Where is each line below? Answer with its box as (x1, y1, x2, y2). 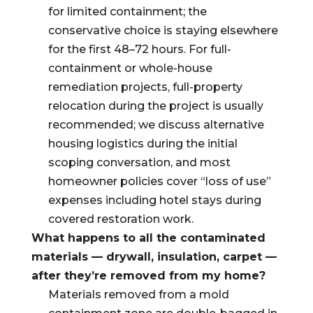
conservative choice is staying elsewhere (48, 24, 278, 37)
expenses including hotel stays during (48, 194, 261, 207)
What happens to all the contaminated (31, 231, 265, 245)
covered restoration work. (48, 212, 194, 226)
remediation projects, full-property (48, 80, 242, 94)
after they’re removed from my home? (31, 269, 265, 282)
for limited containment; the (48, 5, 207, 18)
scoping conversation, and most (48, 156, 231, 169)
